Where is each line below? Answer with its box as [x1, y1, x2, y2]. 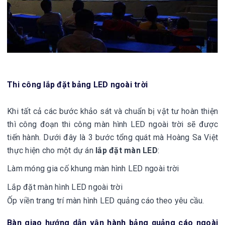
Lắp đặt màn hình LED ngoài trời [7, 182, 123, 192]
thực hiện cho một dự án [7, 146, 95, 155]
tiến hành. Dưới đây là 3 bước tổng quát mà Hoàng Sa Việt [7, 133, 218, 142]
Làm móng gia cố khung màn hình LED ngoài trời [7, 164, 179, 173]
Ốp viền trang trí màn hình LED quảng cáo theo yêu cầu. [7, 196, 204, 205]
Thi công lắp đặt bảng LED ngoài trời [7, 80, 148, 89]
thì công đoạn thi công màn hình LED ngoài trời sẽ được [7, 120, 218, 129]
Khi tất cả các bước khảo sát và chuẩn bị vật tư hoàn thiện [7, 106, 218, 116]
